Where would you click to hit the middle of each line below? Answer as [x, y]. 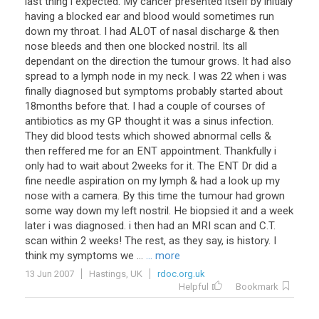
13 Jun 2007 [49, 274]
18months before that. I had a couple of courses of [145, 106]
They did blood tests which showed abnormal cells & [148, 136]
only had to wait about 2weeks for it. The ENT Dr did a [151, 166]
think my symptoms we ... [84, 256]
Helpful [194, 287]
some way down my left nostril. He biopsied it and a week [159, 211]
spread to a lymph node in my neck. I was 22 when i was [156, 76]
